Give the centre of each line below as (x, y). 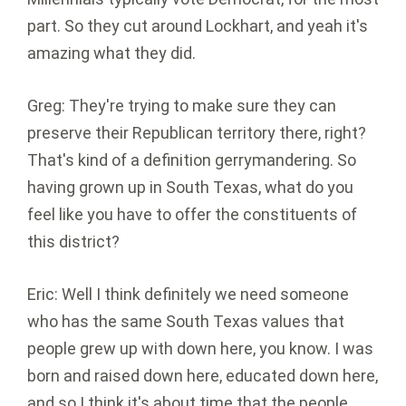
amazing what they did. (111, 53)
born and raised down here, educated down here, (203, 376)
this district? (73, 242)
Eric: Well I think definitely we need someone (188, 295)
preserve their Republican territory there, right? (197, 133)
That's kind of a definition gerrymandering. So (192, 160)
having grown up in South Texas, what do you (190, 188)
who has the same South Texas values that (186, 322)
